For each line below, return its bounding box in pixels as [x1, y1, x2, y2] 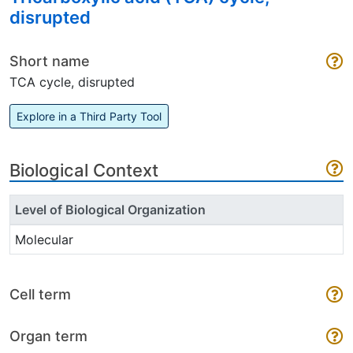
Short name [9, 53, 90, 69]
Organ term [9, 328, 87, 344]
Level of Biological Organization [15, 202, 206, 217]
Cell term [9, 286, 71, 303]
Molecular [15, 232, 73, 247]
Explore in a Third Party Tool [17, 110, 162, 123]
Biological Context [9, 160, 158, 180]
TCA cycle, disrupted [9, 74, 135, 90]
